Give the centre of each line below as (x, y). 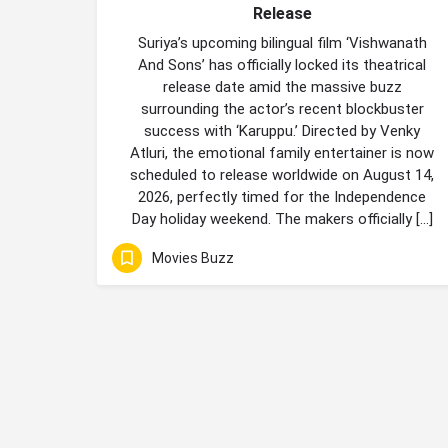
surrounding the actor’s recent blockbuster (282, 109)
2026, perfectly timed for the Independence (282, 197)
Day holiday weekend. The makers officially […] (282, 219)
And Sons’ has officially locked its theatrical (282, 65)
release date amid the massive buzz (282, 87)
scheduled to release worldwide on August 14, (282, 175)
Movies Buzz (193, 257)
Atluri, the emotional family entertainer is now (282, 153)
